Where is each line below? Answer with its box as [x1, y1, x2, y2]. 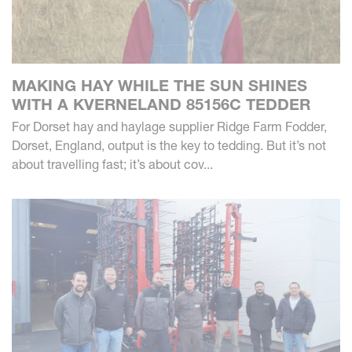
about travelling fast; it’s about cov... [12, 156, 213, 173]
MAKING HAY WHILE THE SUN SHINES [12, 76, 307, 96]
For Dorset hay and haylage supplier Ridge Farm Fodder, [12, 119, 327, 135]
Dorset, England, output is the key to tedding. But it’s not [12, 137, 326, 154]
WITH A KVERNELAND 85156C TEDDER [12, 95, 310, 115]
